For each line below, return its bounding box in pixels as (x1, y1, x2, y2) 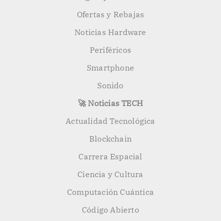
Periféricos (89, 45, 132, 55)
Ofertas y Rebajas (76, 9, 145, 20)
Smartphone (87, 63, 134, 73)
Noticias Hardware (74, 27, 147, 37)
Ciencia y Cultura (77, 169, 144, 180)
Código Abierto (82, 205, 139, 215)
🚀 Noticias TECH (78, 98, 143, 109)
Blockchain (89, 134, 132, 144)
